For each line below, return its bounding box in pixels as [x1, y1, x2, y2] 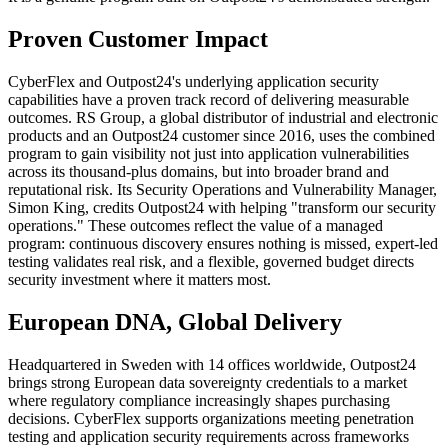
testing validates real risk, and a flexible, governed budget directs [8, 252, 414, 270]
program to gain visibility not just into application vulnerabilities [8, 144, 409, 162]
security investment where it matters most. [8, 270, 271, 288]
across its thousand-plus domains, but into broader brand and [8, 162, 389, 180]
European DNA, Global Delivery [8, 308, 342, 335]
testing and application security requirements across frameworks [8, 427, 409, 445]
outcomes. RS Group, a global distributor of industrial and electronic [8, 108, 438, 126]
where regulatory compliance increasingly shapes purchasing [8, 391, 390, 409]
